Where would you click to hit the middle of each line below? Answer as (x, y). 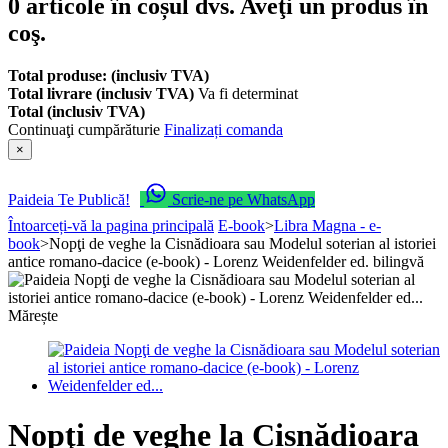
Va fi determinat (248, 93)
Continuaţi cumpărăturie (86, 129)
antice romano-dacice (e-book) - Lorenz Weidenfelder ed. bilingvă (216, 262)
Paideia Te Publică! (69, 200)
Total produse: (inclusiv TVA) (108, 75)
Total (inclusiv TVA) (76, 111)
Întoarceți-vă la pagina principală (111, 226)
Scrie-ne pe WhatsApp (243, 200)
